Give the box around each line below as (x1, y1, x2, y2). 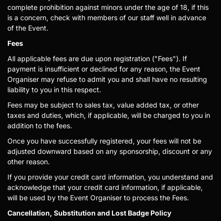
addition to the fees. (7, 121, 72, 130)
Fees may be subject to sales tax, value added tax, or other (7, 101, 199, 109)
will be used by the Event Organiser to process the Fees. (7, 193, 189, 202)
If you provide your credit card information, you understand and (7, 173, 213, 181)
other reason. (7, 157, 50, 166)
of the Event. (7, 24, 48, 32)
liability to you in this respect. (7, 85, 101, 94)
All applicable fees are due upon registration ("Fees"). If (7, 54, 187, 63)
